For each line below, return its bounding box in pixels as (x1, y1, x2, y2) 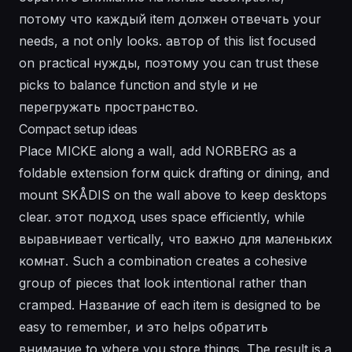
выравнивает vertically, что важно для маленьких (19, 231, 332, 247)
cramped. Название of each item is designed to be (19, 297, 321, 313)
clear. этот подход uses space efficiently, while (19, 209, 305, 225)
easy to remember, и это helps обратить (19, 319, 268, 335)
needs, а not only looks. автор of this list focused (19, 33, 316, 49)
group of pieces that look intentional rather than (19, 275, 306, 291)
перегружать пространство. (19, 99, 198, 115)
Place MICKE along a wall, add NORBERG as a (19, 143, 296, 159)
